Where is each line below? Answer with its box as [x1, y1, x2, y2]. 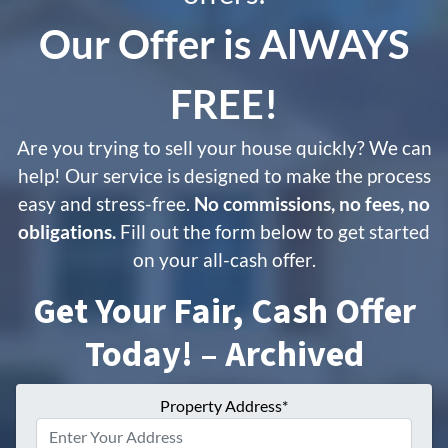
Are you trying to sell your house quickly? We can [16, 135, 432, 159]
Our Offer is [39, 19, 259, 68]
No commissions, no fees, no [194, 191, 430, 215]
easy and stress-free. [18, 191, 194, 215]
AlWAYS [259, 19, 409, 68]
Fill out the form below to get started [116, 219, 430, 243]
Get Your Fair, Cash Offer [32, 285, 416, 337]
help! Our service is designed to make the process [17, 163, 431, 187]
